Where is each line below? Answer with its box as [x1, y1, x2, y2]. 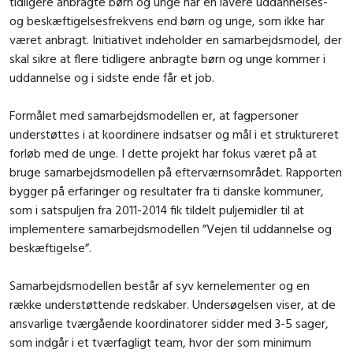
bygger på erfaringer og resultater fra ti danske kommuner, [9, 183, 324, 199]
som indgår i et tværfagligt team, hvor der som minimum [9, 334, 311, 351]
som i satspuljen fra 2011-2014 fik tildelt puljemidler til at [9, 202, 304, 218]
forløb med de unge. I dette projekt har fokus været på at [9, 145, 317, 162]
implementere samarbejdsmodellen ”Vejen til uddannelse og [9, 221, 332, 237]
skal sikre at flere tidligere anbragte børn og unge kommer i [9, 50, 325, 67]
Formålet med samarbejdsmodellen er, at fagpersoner [9, 107, 299, 124]
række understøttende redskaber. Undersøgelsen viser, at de [9, 296, 336, 313]
